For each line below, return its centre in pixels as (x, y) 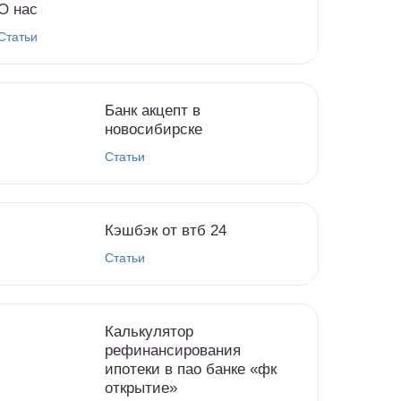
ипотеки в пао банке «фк (191, 369)
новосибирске (154, 129)
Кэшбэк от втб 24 (166, 230)
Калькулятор (149, 332)
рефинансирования (173, 350)
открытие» (141, 388)
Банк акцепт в (153, 111)
